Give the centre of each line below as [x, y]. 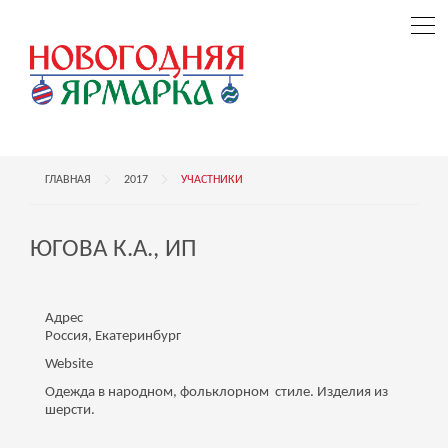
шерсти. [70, 411]
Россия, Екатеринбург [113, 337]
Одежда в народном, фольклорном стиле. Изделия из [216, 393]
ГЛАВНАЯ [68, 180]
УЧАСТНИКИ [212, 180]
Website [69, 365]
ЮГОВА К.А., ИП [113, 250]
